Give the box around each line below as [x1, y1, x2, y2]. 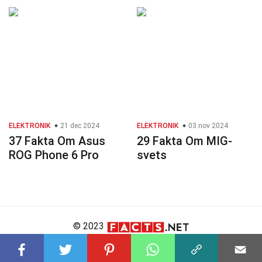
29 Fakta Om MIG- [137, 134, 232, 149]
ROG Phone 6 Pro [9, 148, 99, 163]
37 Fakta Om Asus [9, 134, 105, 149]
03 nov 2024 [187, 122, 228, 130]
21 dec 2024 [58, 122, 99, 130]
